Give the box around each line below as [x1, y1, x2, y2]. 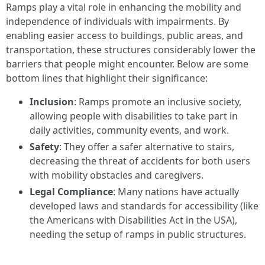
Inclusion [30, 95, 74, 108]
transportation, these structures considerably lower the [6, 43, 256, 56]
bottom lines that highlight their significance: [6, 72, 208, 85]
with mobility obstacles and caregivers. [30, 169, 203, 182]
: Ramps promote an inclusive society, [74, 95, 241, 108]
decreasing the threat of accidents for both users [30, 154, 250, 167]
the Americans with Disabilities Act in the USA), [30, 214, 237, 227]
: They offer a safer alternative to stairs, [59, 140, 234, 153]
